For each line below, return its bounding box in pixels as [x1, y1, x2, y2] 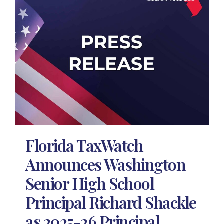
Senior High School [25, 172, 154, 194]
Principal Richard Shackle [25, 191, 196, 213]
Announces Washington [25, 153, 186, 175]
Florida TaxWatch [25, 134, 143, 156]
